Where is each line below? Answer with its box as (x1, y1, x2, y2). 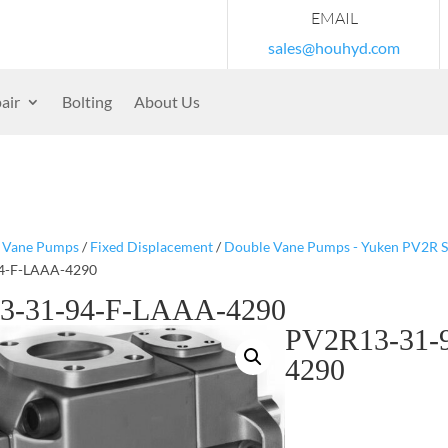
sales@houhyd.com (268, 38, 400, 57)
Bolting (62, 92, 112, 111)
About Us (134, 92, 200, 111)
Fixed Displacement (89, 237, 213, 255)
